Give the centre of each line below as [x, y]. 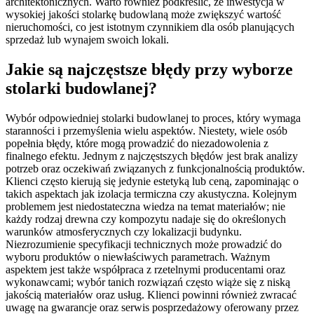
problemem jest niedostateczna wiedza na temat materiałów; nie [145, 206]
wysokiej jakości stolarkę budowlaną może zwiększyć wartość [143, 15]
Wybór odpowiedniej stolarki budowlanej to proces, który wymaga [153, 118]
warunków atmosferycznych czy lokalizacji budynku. [124, 231]
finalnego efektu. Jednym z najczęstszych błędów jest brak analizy [152, 156]
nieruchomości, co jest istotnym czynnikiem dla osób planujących [150, 27]
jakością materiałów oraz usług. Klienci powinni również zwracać [151, 294]
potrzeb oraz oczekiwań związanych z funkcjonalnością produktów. [155, 168]
